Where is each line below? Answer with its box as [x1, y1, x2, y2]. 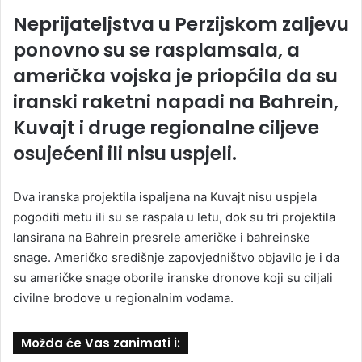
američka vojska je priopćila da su [13, 63, 338, 89]
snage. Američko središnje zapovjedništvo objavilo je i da [13, 250, 339, 265]
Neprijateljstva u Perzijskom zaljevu [13, 11, 349, 37]
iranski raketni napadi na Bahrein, [13, 89, 339, 115]
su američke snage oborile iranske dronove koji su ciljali [13, 270, 333, 285]
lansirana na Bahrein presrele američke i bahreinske [13, 229, 310, 245]
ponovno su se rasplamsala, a [13, 37, 300, 63]
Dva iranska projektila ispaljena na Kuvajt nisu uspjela [13, 189, 317, 204]
